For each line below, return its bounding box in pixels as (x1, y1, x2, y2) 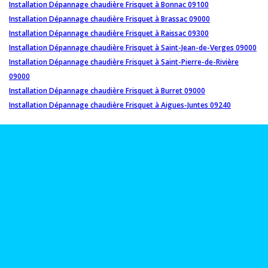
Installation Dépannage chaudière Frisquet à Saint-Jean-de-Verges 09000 (9, 42, 257, 53)
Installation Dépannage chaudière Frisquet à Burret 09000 (9, 85, 205, 96)
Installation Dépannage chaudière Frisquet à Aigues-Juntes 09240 (9, 99, 231, 110)
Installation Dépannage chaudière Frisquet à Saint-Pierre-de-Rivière (9, 56, 239, 67)
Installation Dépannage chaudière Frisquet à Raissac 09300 (9, 28, 209, 38)
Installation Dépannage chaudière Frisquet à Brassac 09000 (9, 13, 210, 24)
